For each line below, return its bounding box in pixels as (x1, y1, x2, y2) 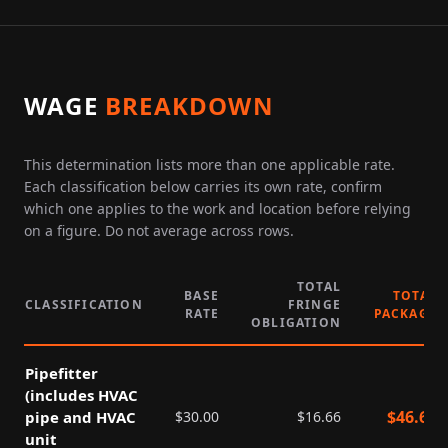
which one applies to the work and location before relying (24, 199, 411, 218)
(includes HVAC (25, 385, 138, 405)
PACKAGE (373, 305, 437, 322)
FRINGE (287, 296, 341, 313)
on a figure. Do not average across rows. (24, 221, 294, 240)
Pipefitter (25, 363, 98, 383)
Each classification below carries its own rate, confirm (24, 177, 382, 196)
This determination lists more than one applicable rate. (24, 155, 395, 174)
